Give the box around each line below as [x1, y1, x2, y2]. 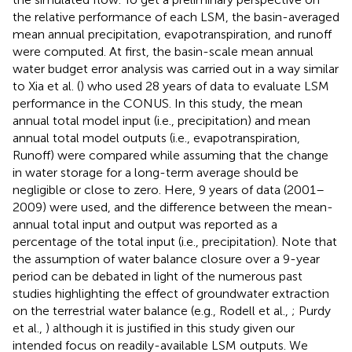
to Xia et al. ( [13, 78, 80, 93]
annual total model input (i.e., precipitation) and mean [13, 112, 310, 128]
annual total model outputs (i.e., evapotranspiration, [13, 130, 300, 145]
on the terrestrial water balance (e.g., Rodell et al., [13, 302, 291, 318]
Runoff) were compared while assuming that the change [13, 147, 328, 163]
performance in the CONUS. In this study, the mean [13, 95, 302, 111]
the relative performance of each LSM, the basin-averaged [13, 9, 339, 24]
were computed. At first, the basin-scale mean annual [13, 43, 313, 59]
